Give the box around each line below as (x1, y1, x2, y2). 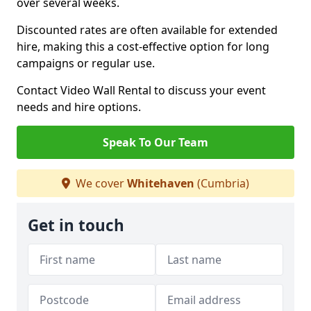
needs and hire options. (17, 99, 141, 115)
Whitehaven (127, 176, 194, 191)
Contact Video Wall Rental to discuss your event (17, 83, 266, 98)
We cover (73, 176, 127, 191)
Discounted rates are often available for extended (17, 22, 278, 37)
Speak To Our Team (103, 135, 208, 150)
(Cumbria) (194, 176, 249, 191)
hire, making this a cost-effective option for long (17, 39, 269, 54)
